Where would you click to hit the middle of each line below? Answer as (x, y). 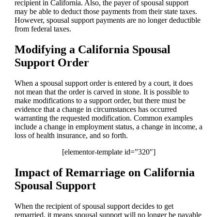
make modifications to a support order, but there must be (100, 100)
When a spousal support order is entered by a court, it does (103, 83)
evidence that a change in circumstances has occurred (95, 109)
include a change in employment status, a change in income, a (108, 126)
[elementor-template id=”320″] (108, 152)
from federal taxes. (43, 29)
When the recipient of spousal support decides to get (94, 206)
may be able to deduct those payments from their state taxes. (106, 12)
